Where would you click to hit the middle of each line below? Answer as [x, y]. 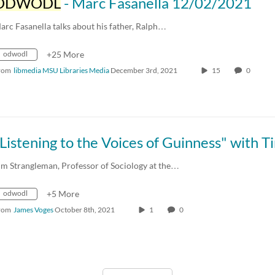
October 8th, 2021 [85, 209]
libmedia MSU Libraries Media [61, 70]
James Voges [33, 209]
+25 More [65, 54]
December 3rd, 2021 [144, 70]
